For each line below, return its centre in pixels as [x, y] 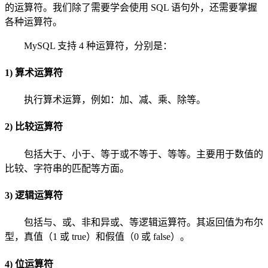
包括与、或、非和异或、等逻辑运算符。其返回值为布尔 [144, 223]
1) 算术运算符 [34, 72]
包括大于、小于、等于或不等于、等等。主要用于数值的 [144, 154]
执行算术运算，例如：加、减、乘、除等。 [115, 100]
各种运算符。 [35, 22]
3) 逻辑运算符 [34, 196]
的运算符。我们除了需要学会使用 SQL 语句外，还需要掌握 [131, 7]
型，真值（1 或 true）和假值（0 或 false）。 [97, 237]
